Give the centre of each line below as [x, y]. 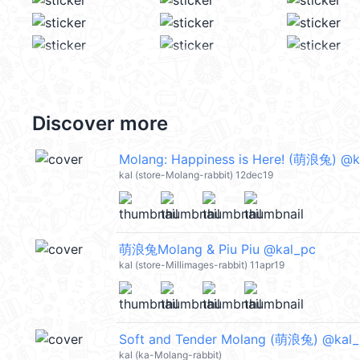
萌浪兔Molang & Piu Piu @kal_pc [217, 249]
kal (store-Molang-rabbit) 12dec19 [196, 175]
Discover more [100, 123]
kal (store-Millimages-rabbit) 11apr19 [202, 265]
